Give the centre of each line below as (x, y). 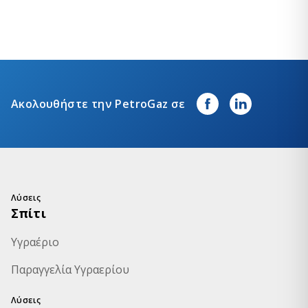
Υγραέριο (35, 242)
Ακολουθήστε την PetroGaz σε (98, 103)
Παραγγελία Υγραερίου (70, 269)
